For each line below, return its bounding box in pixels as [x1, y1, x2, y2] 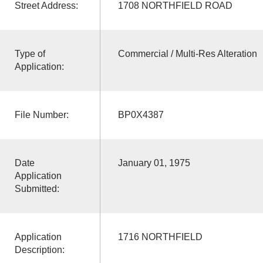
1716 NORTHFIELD [117, 231, 203, 242]
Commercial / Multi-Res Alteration [117, 48, 257, 59]
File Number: [14, 109, 69, 120]
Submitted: [14, 183, 59, 194]
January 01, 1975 [117, 157, 190, 168]
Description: [14, 244, 65, 255]
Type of [14, 48, 45, 59]
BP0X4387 [117, 109, 164, 120]
